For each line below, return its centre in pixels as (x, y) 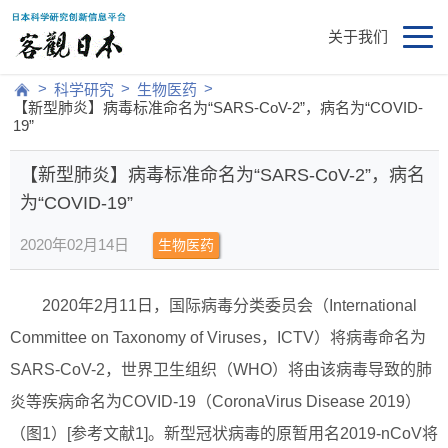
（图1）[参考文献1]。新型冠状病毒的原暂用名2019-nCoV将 (224, 434)
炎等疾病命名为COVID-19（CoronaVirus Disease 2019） (215, 402)
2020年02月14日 (74, 245)
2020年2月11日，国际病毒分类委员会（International (229, 306)
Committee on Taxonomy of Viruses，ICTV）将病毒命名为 (218, 338)
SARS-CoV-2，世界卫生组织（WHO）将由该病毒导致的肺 (221, 370)
